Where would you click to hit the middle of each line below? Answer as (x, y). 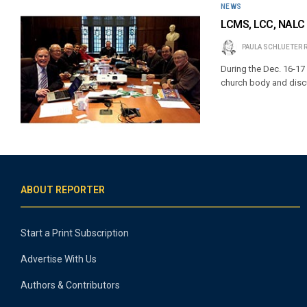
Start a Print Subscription (75, 233)
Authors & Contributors (70, 285)
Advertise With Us (59, 259)
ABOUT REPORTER (63, 189)
